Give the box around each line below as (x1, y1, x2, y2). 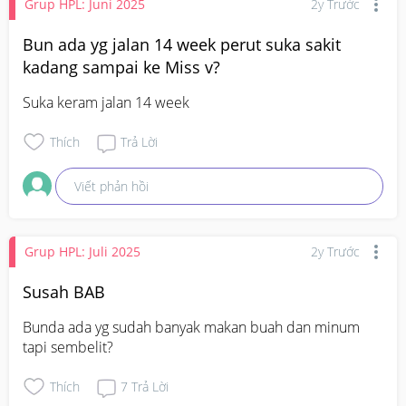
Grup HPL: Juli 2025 (24, 243, 140, 261)
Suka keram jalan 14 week (23, 92, 189, 112)
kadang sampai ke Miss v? (23, 55, 220, 78)
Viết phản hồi (74, 177, 150, 195)
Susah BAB (23, 280, 105, 303)
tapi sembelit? (23, 336, 113, 357)
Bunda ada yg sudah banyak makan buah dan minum (23, 316, 360, 337)
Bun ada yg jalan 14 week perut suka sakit (23, 33, 341, 55)
